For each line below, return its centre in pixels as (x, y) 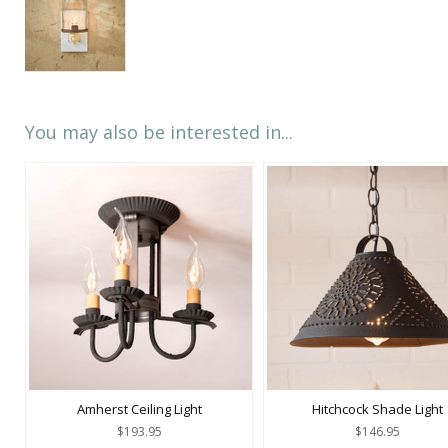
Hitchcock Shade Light (377, 409)
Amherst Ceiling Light (139, 409)
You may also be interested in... (159, 132)
